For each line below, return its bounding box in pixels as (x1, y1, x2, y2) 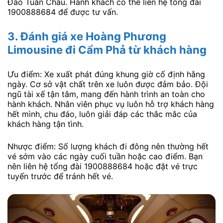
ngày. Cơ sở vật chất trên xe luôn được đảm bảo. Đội (7, 79, 208, 89)
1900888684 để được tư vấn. (7, 7, 118, 17)
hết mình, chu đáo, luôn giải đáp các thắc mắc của (7, 109, 197, 119)
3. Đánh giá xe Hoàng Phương (7, 29, 166, 43)
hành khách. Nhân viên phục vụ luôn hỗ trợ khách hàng (7, 99, 214, 109)
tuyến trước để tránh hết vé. (7, 171, 113, 182)
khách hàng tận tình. (7, 118, 84, 129)
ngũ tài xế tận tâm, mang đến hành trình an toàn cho (7, 89, 205, 99)
